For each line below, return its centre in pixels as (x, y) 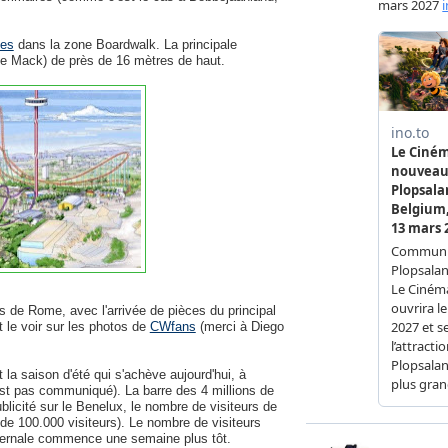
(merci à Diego (239, 326)
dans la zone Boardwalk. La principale (125, 45)
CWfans (172, 326)
